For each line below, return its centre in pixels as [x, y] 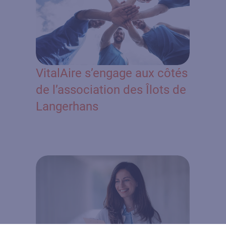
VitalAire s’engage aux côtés [112, 73]
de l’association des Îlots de [111, 90]
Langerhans [67, 106]
